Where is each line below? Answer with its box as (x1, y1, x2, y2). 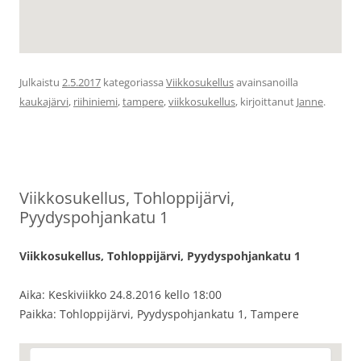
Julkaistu (19, 75, 62, 90)
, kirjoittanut (235, 94, 297, 110)
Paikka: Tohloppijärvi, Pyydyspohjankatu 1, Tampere (19, 306, 299, 322)
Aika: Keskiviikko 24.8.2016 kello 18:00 (19, 287, 222, 303)
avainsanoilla (234, 75, 298, 90)
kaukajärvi (19, 94, 68, 110)
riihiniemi (73, 94, 118, 110)
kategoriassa (101, 75, 166, 90)
